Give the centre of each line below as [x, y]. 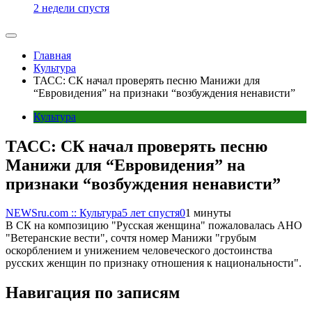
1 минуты [208, 213]
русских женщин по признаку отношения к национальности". [154, 263]
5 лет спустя [151, 213]
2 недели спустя [71, 8]
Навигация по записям [93, 293]
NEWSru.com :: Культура [64, 213]
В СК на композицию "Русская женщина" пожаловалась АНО [154, 226]
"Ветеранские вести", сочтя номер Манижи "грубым [131, 238]
